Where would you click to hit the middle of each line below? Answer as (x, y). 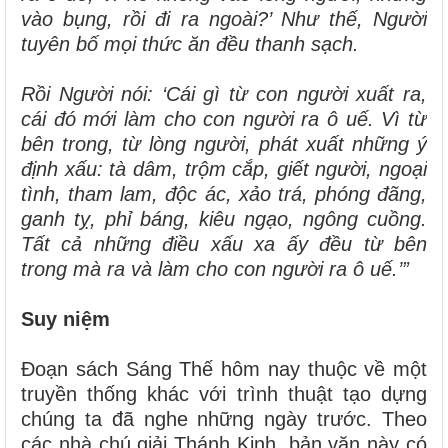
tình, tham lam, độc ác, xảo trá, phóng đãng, (224, 193)
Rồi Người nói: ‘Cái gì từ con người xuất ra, (224, 93)
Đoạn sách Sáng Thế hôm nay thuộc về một (224, 368)
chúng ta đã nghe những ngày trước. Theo (224, 418)
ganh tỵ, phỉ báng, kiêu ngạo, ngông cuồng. (224, 218)
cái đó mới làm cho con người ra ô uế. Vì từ (224, 118)
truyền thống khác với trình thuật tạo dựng (224, 393)
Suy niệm (65, 318)
